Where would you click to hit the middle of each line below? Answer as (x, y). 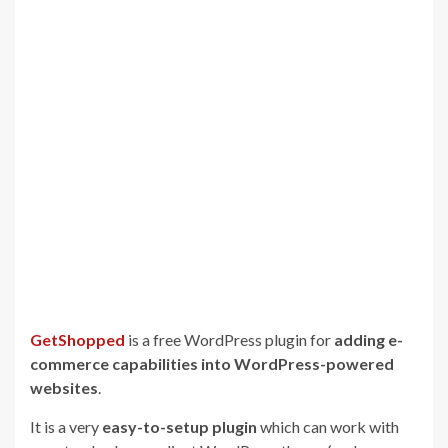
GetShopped (77, 339)
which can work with (328, 426)
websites (64, 387)
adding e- (368, 339)
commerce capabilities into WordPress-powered (212, 363)
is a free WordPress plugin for (229, 339)
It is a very (66, 426)
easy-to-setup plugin (179, 426)
